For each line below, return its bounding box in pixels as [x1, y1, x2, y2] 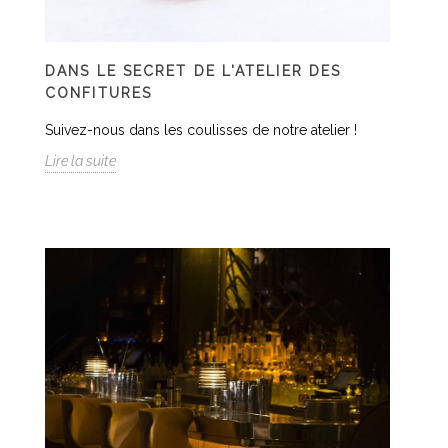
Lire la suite [45, 153, 116, 169]
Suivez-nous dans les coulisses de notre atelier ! [45, 122, 357, 138]
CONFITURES [45, 85, 152, 101]
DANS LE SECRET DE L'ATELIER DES [45, 63, 342, 79]
